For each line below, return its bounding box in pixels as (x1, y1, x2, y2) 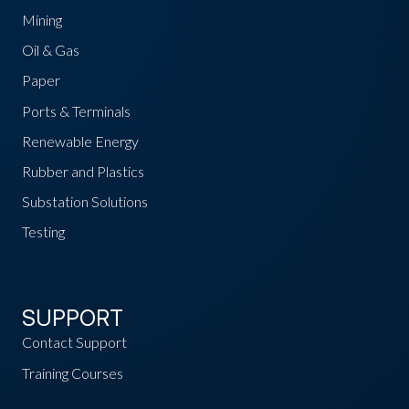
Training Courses (22, 363, 123, 382)
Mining (22, 10, 62, 28)
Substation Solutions (22, 193, 148, 211)
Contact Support (22, 333, 127, 351)
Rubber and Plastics (22, 162, 144, 180)
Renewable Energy (22, 131, 139, 150)
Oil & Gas (22, 41, 79, 59)
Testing (22, 223, 65, 241)
